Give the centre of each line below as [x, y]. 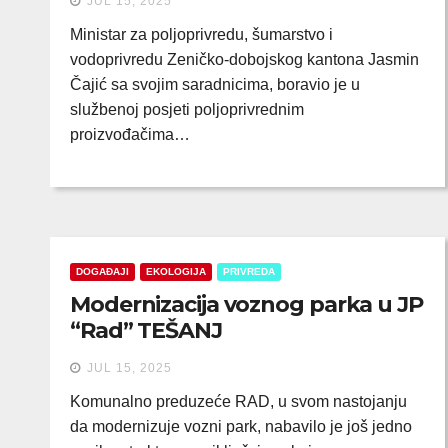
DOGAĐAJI [102, 271]
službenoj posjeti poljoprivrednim [187, 109]
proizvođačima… [130, 134]
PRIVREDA [249, 271]
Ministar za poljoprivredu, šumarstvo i [201, 34]
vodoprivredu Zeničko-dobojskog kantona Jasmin [244, 59]
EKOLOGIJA [176, 271]
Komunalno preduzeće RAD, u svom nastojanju [238, 401]
